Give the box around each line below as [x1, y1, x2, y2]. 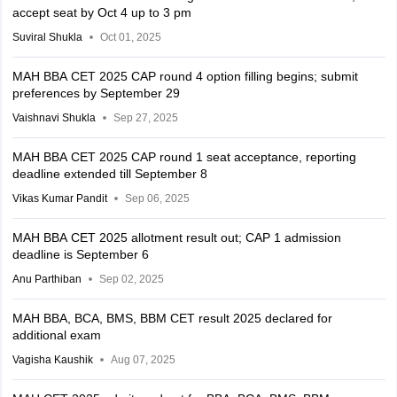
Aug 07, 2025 [110, 354, 175, 366]
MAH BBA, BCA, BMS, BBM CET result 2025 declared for [12, 311, 332, 325]
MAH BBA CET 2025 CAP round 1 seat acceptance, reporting [12, 150, 356, 164]
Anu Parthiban [12, 273, 82, 285]
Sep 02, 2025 [98, 273, 164, 285]
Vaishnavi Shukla [12, 112, 96, 124]
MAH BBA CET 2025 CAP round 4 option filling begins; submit [12, 69, 358, 83]
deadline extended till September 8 [12, 167, 207, 181]
